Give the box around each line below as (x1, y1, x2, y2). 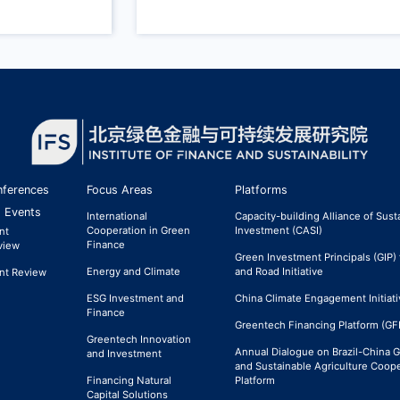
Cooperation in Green (87, 223, 190, 237)
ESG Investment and (87, 291, 184, 304)
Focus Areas (87, 182, 153, 196)
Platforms (235, 182, 288, 196)
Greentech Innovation (87, 332, 191, 346)
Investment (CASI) (235, 223, 323, 237)
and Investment (87, 346, 162, 360)
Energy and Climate (87, 264, 180, 278)
